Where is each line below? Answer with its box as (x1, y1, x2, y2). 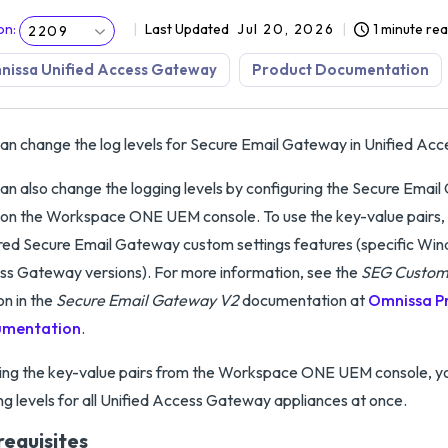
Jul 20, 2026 (237, 20, 335, 38)
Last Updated (145, 20, 229, 38)
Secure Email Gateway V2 (56, 290, 239, 310)
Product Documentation (252, 60, 429, 79)
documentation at (239, 290, 368, 310)
